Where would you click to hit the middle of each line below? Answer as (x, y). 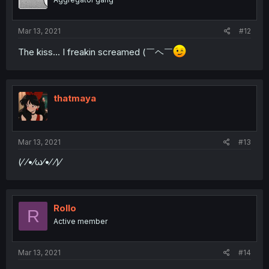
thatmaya (75, 98)
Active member (80, 222)
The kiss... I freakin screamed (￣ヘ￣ (95, 52)
